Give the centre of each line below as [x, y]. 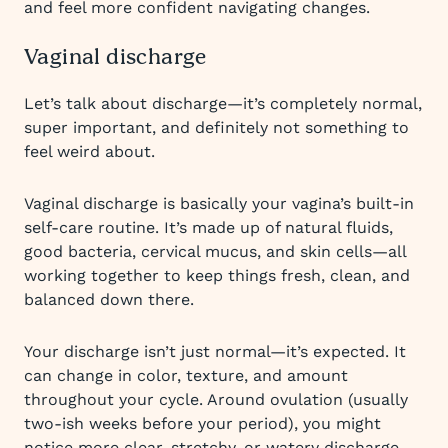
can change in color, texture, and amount [186, 375]
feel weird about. [89, 151]
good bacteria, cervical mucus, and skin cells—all [215, 251]
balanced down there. [109, 299]
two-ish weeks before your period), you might [202, 423]
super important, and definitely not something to [216, 127]
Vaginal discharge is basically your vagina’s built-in [219, 203]
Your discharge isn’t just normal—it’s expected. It [215, 351]
